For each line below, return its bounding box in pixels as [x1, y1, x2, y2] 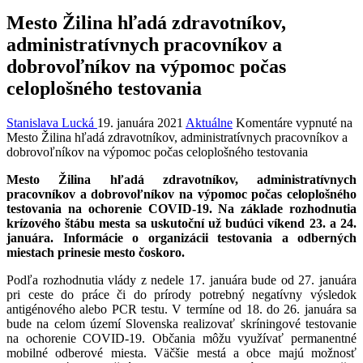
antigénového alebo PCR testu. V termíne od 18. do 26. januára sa [6, 302, 357, 317]
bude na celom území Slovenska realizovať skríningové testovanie [6, 317, 357, 331]
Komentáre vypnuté [236, 116, 337, 130]
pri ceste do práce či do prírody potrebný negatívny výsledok [6, 288, 357, 302]
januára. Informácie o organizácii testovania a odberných [6, 231, 357, 246]
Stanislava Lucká [6, 116, 97, 130]
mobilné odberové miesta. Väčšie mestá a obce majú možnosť [6, 346, 357, 361]
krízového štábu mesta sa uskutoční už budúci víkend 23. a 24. [6, 216, 357, 231]
